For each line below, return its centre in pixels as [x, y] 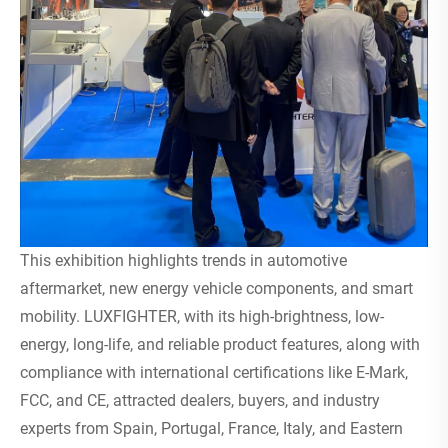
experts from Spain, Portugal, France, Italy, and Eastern [211, 429]
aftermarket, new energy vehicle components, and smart [216, 289]
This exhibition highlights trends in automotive [183, 261]
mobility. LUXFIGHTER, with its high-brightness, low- [202, 317]
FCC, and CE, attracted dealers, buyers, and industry [200, 401]
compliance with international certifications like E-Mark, [214, 373]
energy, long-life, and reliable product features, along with [220, 345]
